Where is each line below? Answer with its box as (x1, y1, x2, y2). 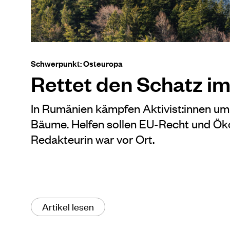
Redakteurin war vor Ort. (31, 131, 155, 146)
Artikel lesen (42, 199, 94, 213)
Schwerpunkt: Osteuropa (31, 57, 123, 69)
